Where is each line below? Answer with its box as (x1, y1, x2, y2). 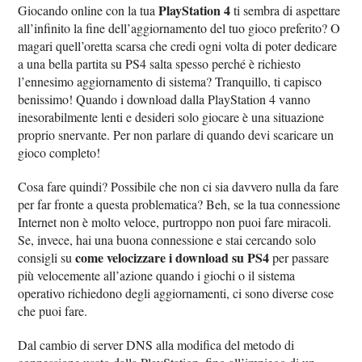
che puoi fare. (18, 302, 88, 319)
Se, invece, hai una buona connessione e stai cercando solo (18, 231, 317, 248)
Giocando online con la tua (18, 2, 159, 19)
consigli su (18, 249, 76, 266)
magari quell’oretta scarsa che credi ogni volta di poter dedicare (18, 37, 338, 54)
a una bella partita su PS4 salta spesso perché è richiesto (18, 55, 301, 72)
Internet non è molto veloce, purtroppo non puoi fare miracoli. (18, 213, 332, 230)
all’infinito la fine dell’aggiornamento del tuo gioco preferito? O (18, 19, 341, 36)
